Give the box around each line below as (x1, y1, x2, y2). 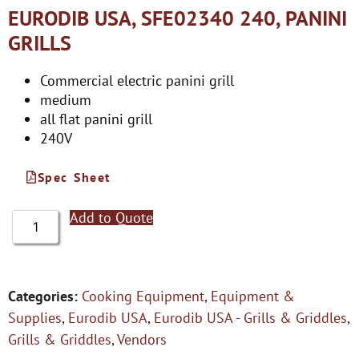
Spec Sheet (37, 168, 111, 185)
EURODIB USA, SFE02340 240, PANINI (8, 4, 347, 31)
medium (40, 90, 91, 109)
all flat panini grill (40, 109, 152, 128)
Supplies (8, 308, 62, 327)
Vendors (117, 329, 167, 349)
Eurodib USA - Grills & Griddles (154, 308, 347, 327)
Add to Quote (70, 208, 154, 227)
